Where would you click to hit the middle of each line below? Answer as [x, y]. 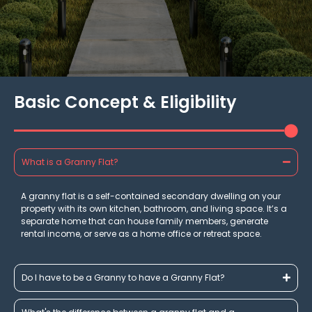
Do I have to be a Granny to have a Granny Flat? [123, 277]
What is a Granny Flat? [70, 162]
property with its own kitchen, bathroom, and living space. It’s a [154, 208]
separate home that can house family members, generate [145, 221]
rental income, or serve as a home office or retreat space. [141, 233]
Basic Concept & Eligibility [125, 102]
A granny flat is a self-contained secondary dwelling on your [151, 196]
